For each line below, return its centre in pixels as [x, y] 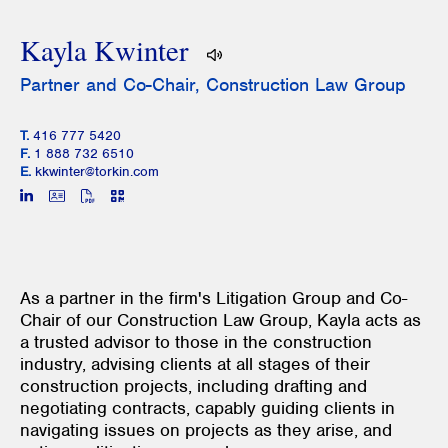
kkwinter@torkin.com [97, 171]
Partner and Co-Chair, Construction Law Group [213, 84]
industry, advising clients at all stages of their [195, 363]
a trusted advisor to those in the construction [196, 341]
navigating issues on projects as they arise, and [206, 429]
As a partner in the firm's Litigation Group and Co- [213, 297]
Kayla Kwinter [108, 49]
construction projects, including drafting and [193, 385]
